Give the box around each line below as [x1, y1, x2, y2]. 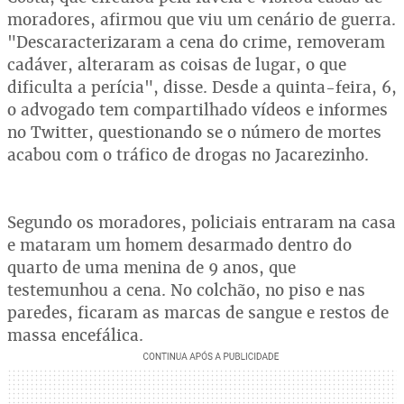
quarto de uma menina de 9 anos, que [7, 257, 296, 278]
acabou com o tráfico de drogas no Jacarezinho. [7, 144, 369, 165]
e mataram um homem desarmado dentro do [7, 234, 352, 255]
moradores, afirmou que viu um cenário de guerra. [7, 9, 396, 30]
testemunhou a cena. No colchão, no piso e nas [7, 280, 365, 300]
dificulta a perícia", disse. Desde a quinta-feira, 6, [7, 77, 397, 97]
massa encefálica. [7, 325, 143, 345]
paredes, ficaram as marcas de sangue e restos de [7, 302, 389, 323]
